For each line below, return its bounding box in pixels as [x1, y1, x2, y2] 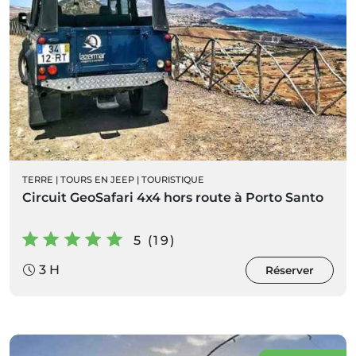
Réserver [265, 263, 314, 277]
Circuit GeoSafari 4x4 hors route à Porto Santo [22, 189, 323, 205]
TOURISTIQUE [141, 173, 204, 185]
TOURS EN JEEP [60, 173, 134, 185]
